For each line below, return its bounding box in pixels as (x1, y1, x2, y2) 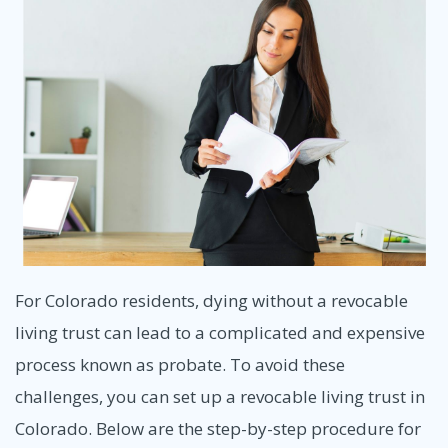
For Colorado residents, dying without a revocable (15, 289, 408, 313)
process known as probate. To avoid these (15, 353, 345, 377)
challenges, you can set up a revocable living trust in (15, 385, 425, 409)
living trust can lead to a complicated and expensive (15, 321, 425, 345)
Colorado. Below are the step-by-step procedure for (15, 417, 421, 441)
